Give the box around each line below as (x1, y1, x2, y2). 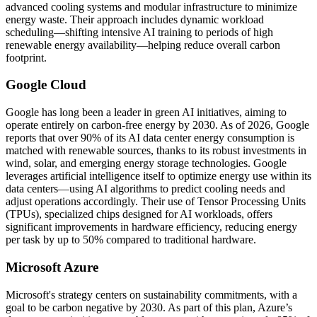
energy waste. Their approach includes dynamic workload (6, 13, 264, 25)
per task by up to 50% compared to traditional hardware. (6, 234, 256, 246)
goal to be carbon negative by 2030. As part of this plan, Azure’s (6, 301, 292, 313)
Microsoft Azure (6, 259, 98, 275)
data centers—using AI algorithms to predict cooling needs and (6, 183, 285, 195)
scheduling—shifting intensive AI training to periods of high (6, 25, 273, 38)
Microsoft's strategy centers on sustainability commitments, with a (6, 288, 297, 301)
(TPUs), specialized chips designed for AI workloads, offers (6, 208, 272, 221)
